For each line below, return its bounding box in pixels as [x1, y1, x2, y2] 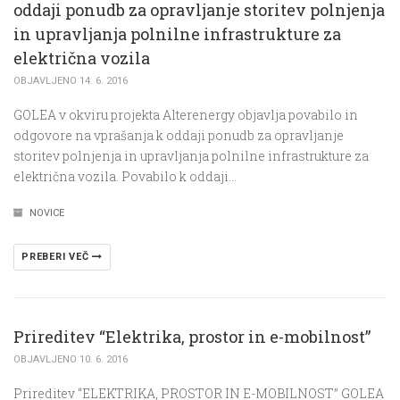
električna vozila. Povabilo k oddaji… [13, 167, 237, 185]
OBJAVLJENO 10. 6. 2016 [13, 353, 128, 365]
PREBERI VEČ [21, 250, 93, 262]
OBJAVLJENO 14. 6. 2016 [13, 74, 128, 87]
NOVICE [29, 206, 64, 219]
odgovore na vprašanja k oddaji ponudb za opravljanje [13, 126, 344, 144]
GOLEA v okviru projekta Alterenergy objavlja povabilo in [13, 105, 358, 123]
